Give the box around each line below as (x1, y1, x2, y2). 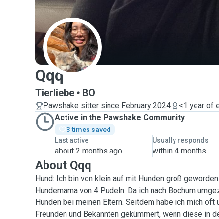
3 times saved (66, 126, 111, 133)
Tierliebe (35, 87, 74, 99)
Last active (55, 136, 88, 144)
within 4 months (153, 146, 207, 155)
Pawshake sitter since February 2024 (43, 101, 171, 110)
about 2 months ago (55, 146, 122, 155)
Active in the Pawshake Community (55, 113, 185, 122)
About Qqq (35, 158, 91, 172)
